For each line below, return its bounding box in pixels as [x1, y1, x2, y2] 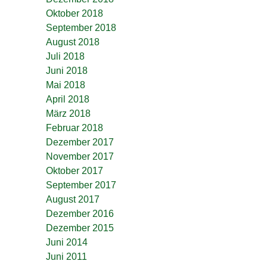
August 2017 [46, 194, 100, 204]
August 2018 [46, 37, 100, 47]
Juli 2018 [46, 51, 85, 61]
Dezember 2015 [46, 223, 114, 233]
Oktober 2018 [46, 8, 103, 18]
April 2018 [46, 94, 89, 104]
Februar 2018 [46, 123, 103, 133]
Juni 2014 [46, 237, 88, 247]
